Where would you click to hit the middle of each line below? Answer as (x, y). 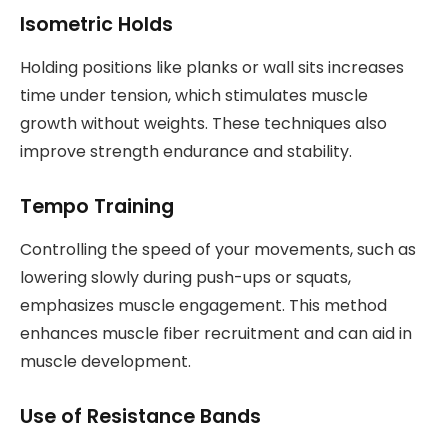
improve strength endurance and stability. (186, 151)
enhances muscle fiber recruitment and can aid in (216, 333)
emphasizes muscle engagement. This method (203, 305)
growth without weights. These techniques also (203, 123)
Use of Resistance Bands (140, 416)
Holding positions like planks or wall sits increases (212, 67)
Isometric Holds (96, 25)
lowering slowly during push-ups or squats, (185, 277)
